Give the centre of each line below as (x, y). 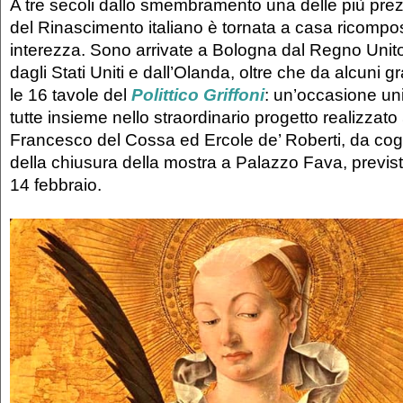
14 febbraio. (58, 185)
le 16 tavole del (71, 95)
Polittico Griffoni (198, 95)
